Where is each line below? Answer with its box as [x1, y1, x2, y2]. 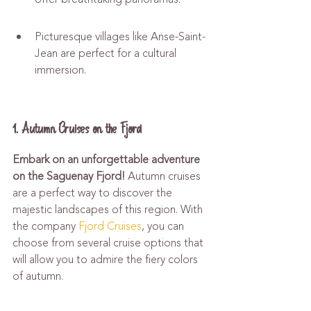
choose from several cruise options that [12, 235, 206, 251]
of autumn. [12, 268, 63, 285]
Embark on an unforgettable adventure [12, 151, 203, 168]
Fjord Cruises [78, 218, 142, 235]
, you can [142, 218, 187, 235]
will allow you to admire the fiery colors [12, 251, 201, 268]
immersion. [35, 62, 86, 78]
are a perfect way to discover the [12, 185, 175, 201]
